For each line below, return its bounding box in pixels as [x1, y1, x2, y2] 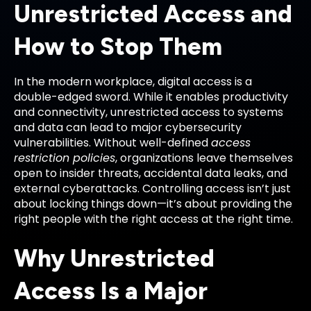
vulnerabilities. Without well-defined [14, 134, 211, 151]
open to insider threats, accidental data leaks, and [14, 165, 287, 181]
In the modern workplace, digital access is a [14, 73, 252, 90]
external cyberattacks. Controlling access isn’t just [14, 180, 291, 196]
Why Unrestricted [14, 244, 215, 274]
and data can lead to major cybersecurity [14, 119, 242, 135]
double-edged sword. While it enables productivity [14, 88, 288, 105]
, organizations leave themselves [115, 149, 293, 166]
